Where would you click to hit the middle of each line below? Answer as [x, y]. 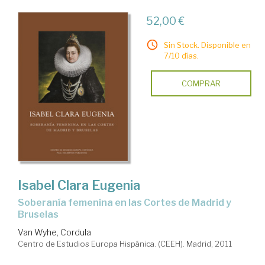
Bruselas [38, 214]
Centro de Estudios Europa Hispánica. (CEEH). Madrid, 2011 [125, 243]
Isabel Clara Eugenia [79, 185]
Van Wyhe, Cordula [54, 232]
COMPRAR [201, 84]
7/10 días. [181, 56]
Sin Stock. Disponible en [207, 45]
